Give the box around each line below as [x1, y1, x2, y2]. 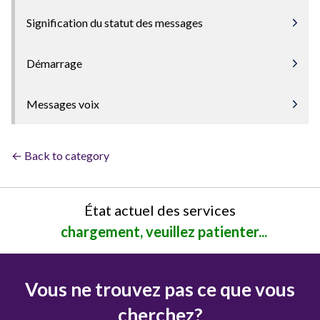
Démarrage [26, 56, 82, 71]
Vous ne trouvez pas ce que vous [25, 278, 295, 301]
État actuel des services [84, 201, 236, 219]
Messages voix [26, 97, 99, 111]
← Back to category [11, 149, 109, 163]
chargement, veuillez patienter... [60, 223, 267, 241]
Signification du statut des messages [26, 16, 203, 30]
